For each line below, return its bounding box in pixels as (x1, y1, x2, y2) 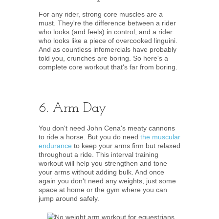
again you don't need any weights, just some (39, 177, 176, 185)
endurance (39, 142, 72, 150)
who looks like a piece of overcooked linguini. (39, 37, 177, 44)
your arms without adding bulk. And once (39, 168, 164, 176)
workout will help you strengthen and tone (39, 159, 167, 167)
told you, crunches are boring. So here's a (39, 54, 168, 62)
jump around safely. (39, 195, 99, 202)
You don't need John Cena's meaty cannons (39, 124, 175, 132)
